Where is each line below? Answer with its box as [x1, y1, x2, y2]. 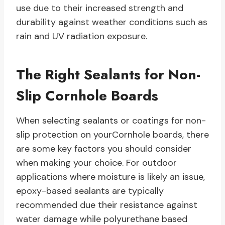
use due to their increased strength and [16, 2, 183, 15]
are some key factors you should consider [16, 143, 191, 155]
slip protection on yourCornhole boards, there [16, 129, 209, 141]
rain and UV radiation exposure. [16, 30, 147, 43]
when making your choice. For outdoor [16, 157, 177, 169]
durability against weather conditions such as [16, 16, 207, 29]
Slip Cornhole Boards [16, 85, 158, 106]
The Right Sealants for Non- [16, 64, 200, 85]
